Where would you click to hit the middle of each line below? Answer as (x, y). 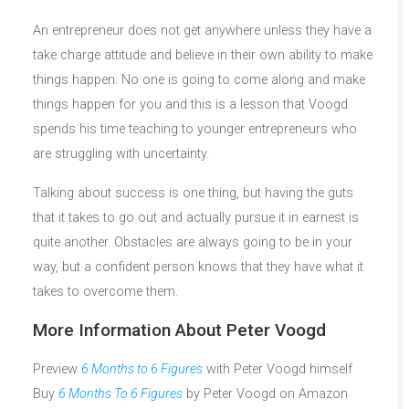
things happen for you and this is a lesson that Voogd (190, 104)
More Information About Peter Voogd (179, 330)
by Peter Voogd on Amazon (265, 393)
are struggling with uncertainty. (121, 153)
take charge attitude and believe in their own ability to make (203, 55)
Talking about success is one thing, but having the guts (193, 193)
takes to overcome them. (105, 291)
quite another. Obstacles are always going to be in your (193, 242)
